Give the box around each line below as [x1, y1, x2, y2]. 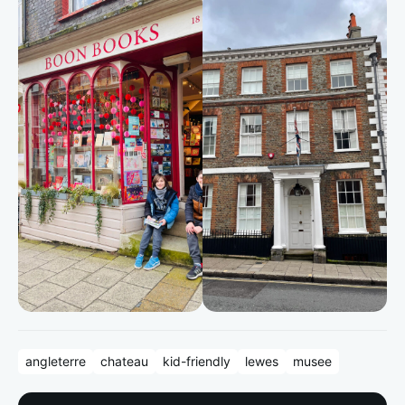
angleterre [25, 353, 86, 370]
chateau [100, 353, 148, 370]
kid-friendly [163, 353, 231, 370]
